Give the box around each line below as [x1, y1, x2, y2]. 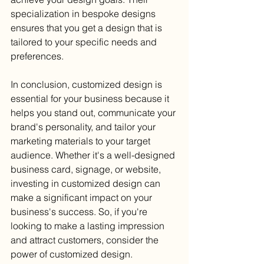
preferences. [11, 50, 64, 62]
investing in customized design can [11, 177, 163, 189]
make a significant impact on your [11, 192, 154, 203]
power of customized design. [11, 248, 133, 260]
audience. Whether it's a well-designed [11, 149, 177, 161]
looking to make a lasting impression [11, 220, 167, 232]
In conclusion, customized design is [11, 78, 164, 90]
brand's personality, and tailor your [11, 121, 158, 133]
